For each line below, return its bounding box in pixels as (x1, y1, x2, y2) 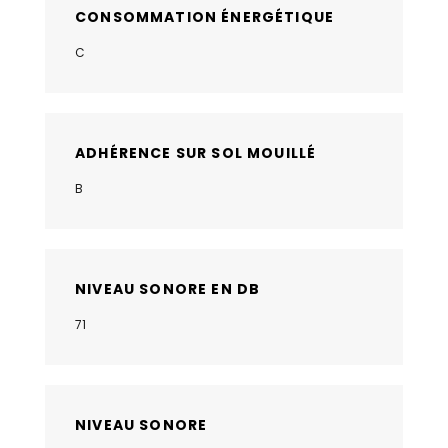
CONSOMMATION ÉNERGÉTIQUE (75, 6, 335, 27)
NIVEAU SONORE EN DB (75, 278, 261, 299)
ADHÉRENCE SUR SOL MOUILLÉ (75, 142, 317, 163)
